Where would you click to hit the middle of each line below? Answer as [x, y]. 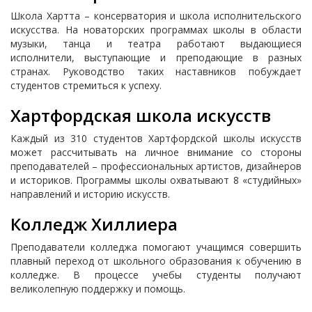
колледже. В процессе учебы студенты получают [156, 275]
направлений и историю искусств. [90, 194]
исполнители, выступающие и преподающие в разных [156, 57]
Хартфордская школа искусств [141, 115]
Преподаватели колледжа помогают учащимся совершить [156, 247]
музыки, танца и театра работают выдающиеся [156, 44]
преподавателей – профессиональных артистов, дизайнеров [156, 166]
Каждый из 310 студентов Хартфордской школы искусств [156, 138]
